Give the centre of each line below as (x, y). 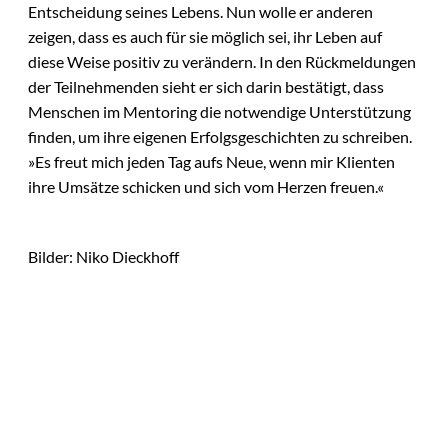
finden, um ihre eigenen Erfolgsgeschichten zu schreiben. (220, 137)
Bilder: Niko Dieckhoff (103, 257)
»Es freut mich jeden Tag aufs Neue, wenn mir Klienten (211, 162)
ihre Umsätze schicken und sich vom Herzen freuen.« (206, 187)
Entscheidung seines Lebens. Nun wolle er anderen (200, 12)
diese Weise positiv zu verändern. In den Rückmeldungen (222, 62)
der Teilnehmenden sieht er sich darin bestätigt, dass (206, 87)
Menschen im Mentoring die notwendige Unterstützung (219, 112)
